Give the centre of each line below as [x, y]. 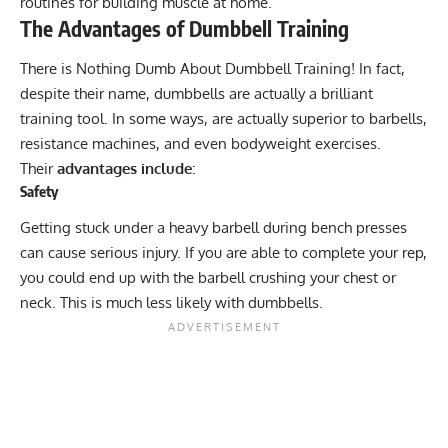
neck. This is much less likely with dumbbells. [171, 303]
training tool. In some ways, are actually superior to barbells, [223, 118]
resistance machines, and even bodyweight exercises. [200, 143]
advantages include [122, 168]
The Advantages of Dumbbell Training [187, 29]
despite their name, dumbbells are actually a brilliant [196, 93]
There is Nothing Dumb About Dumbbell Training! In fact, [212, 68]
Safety [39, 190]
